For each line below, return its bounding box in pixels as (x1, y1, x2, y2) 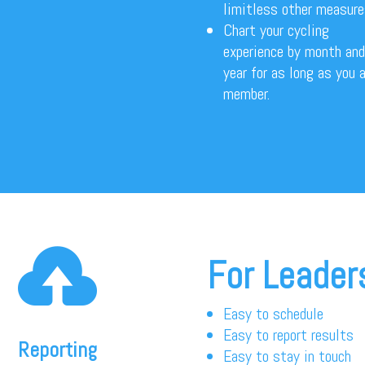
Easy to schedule (222, 302, 323, 324)
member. (222, 83, 270, 105)
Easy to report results (222, 323, 354, 345)
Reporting (18, 336, 98, 363)
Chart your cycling (222, 20, 329, 42)
